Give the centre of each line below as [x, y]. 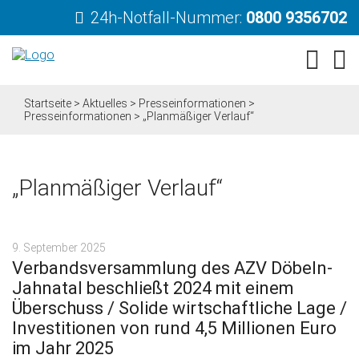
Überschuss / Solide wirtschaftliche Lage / [179, 308]
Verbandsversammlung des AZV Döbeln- [172, 268]
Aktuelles [105, 103]
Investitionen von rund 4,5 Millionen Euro [174, 328]
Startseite [48, 103]
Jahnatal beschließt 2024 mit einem [153, 288]
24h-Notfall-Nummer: [168, 18]
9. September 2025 [59, 248]
